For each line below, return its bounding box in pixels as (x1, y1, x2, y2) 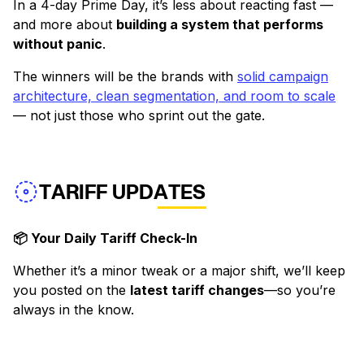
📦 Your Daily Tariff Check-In (13, 230, 197, 247)
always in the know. (13, 301, 134, 318)
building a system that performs (116, 16, 323, 33)
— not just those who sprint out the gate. (13, 107, 265, 124)
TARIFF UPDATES (39, 178, 206, 206)
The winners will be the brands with (13, 68, 237, 85)
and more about (13, 16, 116, 33)
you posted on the (13, 282, 130, 299)
